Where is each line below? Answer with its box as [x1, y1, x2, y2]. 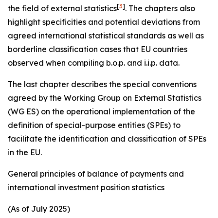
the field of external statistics [8, 3, 117, 13]
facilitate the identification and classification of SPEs [8, 134, 206, 144]
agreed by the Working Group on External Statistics [8, 93, 201, 103]
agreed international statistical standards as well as [8, 31, 204, 40]
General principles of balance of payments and [8, 169, 184, 179]
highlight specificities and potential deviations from [8, 17, 200, 27]
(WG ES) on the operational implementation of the [8, 107, 195, 116]
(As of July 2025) [8, 204, 70, 214]
